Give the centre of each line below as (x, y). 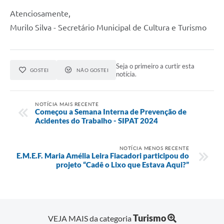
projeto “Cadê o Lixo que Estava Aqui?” (122, 164)
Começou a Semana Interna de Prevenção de (111, 111)
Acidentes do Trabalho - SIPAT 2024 (96, 120)
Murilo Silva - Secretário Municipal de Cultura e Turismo (108, 28)
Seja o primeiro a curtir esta (155, 66)
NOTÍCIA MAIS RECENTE (67, 104)
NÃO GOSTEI (92, 70)
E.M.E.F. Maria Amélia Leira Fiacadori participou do (103, 155)
